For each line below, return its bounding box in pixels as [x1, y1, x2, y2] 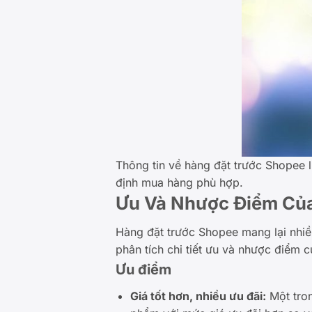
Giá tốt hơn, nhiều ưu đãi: [130, 288, 266, 303]
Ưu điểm [116, 260, 172, 278]
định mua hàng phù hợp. [116, 175, 244, 189]
